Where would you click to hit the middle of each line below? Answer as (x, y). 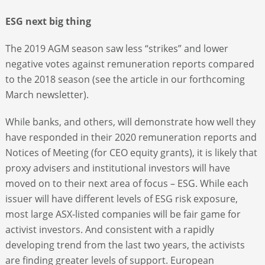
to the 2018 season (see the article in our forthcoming (125, 79)
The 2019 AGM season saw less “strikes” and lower (117, 48)
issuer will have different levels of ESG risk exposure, (121, 198)
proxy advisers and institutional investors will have (117, 168)
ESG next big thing (48, 21)
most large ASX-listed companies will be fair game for (123, 214)
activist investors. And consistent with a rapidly (109, 229)
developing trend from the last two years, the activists (125, 245)
